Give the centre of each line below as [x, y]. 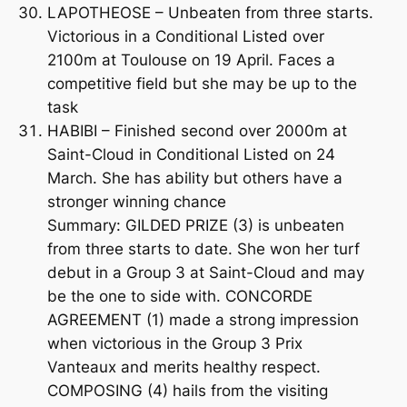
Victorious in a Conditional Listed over [185, 36]
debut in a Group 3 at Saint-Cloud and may [205, 272]
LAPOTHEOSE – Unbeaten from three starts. [210, 12]
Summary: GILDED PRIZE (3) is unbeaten [195, 225]
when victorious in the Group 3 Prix [174, 343]
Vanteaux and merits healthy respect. [184, 367]
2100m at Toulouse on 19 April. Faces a [191, 60]
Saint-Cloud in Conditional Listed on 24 [191, 154]
